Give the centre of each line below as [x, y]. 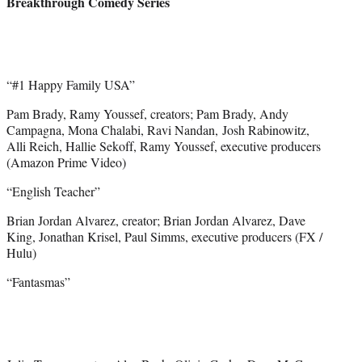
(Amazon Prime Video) [66, 162]
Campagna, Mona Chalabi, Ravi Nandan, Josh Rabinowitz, [158, 129]
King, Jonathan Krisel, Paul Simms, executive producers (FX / [164, 236]
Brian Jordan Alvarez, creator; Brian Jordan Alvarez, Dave [156, 220]
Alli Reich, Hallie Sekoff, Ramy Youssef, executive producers [164, 145]
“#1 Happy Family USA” [71, 84]
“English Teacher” [53, 191]
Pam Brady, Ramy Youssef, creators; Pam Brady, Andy [147, 113]
